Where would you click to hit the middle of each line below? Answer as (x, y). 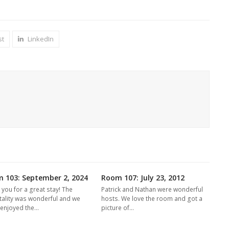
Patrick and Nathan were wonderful (152, 189)
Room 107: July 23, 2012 (143, 177)
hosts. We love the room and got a (152, 198)
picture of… (118, 208)
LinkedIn (40, 39)
